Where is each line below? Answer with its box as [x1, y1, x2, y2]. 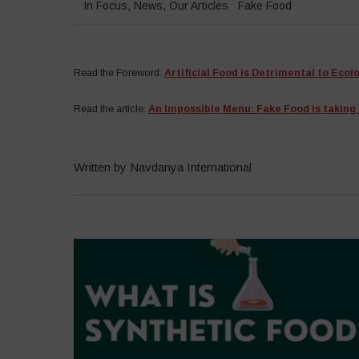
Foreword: [115, 67, 164, 79]
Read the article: [73, 103, 148, 115]
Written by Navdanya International [73, 160, 252, 174]
